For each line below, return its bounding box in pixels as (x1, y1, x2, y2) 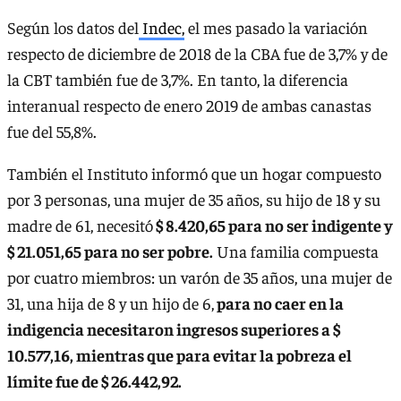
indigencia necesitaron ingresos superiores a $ (7, 319, 340, 340)
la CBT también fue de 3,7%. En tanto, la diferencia (7, 68, 348, 90)
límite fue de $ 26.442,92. (7, 371, 182, 392)
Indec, (139, 16, 184, 38)
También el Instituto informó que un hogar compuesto (7, 163, 381, 184)
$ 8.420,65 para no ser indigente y (153, 215, 392, 236)
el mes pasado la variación (184, 16, 368, 38)
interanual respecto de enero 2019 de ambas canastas (7, 94, 371, 115)
